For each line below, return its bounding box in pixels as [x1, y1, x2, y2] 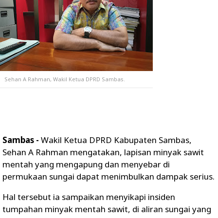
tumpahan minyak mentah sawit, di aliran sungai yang [2, 203, 211, 215]
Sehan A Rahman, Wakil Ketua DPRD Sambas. [4, 75, 127, 83]
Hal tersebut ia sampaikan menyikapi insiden [2, 191, 175, 202]
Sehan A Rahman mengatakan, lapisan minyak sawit [2, 146, 204, 158]
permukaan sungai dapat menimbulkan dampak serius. [2, 171, 215, 182]
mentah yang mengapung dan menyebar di [2, 159, 170, 170]
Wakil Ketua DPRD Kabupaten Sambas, [41, 134, 192, 145]
